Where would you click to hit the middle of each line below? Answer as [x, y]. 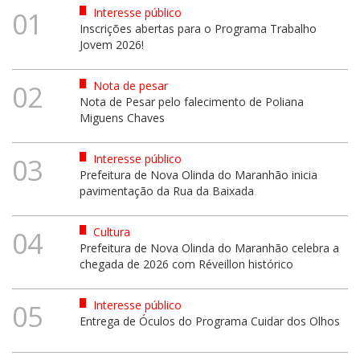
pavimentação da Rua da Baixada [166, 190]
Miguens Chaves [122, 117]
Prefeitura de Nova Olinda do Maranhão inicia [198, 174]
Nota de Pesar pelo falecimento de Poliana [191, 101]
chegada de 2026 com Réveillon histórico [186, 264]
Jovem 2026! [111, 44]
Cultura [110, 231]
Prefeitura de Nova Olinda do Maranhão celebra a [209, 247]
